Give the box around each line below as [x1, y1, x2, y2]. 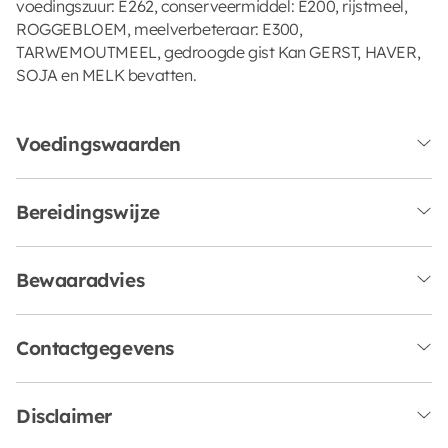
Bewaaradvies [16, 267, 145, 292]
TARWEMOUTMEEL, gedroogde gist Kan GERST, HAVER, [16, 41, 421, 62]
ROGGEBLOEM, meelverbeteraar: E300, [16, 18, 303, 39]
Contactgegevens [16, 335, 174, 360]
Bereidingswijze [16, 199, 160, 224]
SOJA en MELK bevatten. [16, 64, 197, 85]
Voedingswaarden [16, 131, 181, 156]
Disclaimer [16, 403, 112, 428]
